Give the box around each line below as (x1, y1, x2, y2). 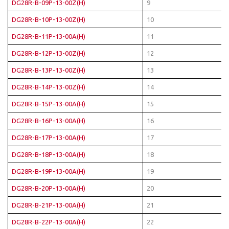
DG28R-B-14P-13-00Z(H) (12, 83, 85, 90)
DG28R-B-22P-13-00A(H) (12, 218, 85, 225)
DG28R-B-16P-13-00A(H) (12, 117, 85, 124)
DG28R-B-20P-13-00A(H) (12, 185, 85, 192)
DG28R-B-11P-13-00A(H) (12, 33, 85, 40)
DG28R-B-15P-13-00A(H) (12, 100, 85, 107)
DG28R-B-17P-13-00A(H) (12, 134, 85, 141)
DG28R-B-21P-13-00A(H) (12, 201, 85, 209)
